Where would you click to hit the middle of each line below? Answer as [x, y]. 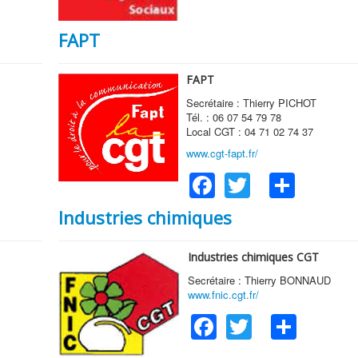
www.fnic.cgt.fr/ [223, 294]
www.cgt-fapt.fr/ [222, 153]
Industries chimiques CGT [253, 257]
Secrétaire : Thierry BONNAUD [259, 280]
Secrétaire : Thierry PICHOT [251, 103]
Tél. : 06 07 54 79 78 [233, 117]
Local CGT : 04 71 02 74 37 [249, 132]
